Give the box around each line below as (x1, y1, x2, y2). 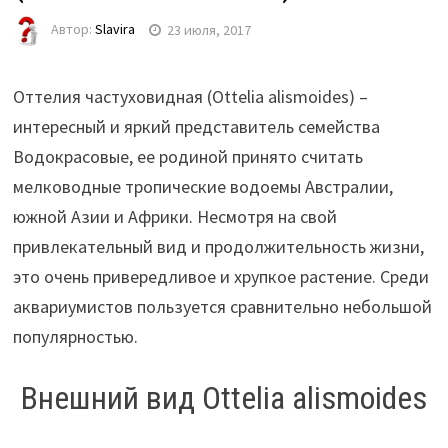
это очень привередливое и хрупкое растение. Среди (12, 265, 429, 289)
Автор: (50, 20, 95, 39)
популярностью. (12, 325, 138, 349)
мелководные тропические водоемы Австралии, (12, 175, 393, 199)
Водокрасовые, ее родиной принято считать (12, 145, 363, 169)
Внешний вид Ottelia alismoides (20, 379, 427, 418)
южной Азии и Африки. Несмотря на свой (12, 205, 337, 229)
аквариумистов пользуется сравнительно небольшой (12, 295, 432, 319)
